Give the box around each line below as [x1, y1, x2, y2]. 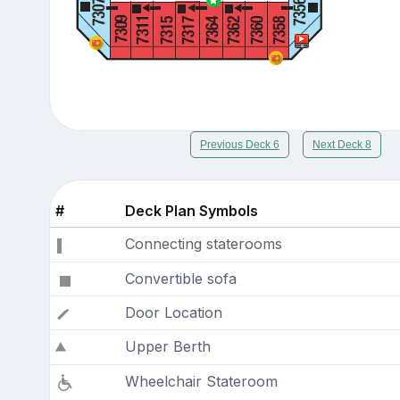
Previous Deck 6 [200, 137, 279, 151]
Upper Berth [124, 337, 211, 355]
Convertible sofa [124, 269, 237, 287]
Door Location [124, 303, 222, 321]
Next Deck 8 [312, 137, 371, 151]
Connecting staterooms [124, 234, 282, 253]
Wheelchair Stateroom [124, 371, 278, 390]
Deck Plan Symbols [124, 201, 258, 220]
